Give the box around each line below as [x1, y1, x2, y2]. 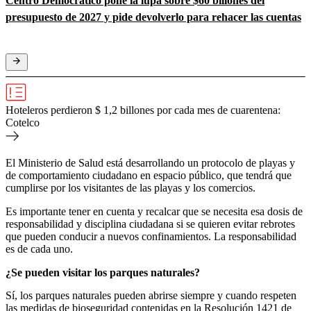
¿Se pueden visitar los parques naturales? [6, 267, 200, 279]
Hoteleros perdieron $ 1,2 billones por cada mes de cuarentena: [6, 104, 280, 117]
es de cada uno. [6, 243, 73, 255]
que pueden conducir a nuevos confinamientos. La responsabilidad [6, 230, 296, 243]
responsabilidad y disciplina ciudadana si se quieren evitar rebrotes [6, 218, 295, 230]
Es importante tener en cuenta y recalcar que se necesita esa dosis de [6, 205, 303, 218]
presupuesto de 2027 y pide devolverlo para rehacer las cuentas [6, 11, 301, 24]
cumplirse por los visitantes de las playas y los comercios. [6, 182, 255, 194]
